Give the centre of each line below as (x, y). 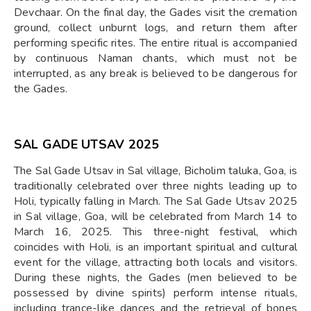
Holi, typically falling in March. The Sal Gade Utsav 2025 (155, 202)
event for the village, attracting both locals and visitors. (155, 263)
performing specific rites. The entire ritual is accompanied (155, 43)
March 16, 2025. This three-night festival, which (155, 232)
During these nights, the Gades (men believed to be (155, 278)
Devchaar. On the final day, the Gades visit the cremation (155, 13)
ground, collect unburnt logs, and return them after (155, 28)
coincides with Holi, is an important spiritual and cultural (155, 247)
